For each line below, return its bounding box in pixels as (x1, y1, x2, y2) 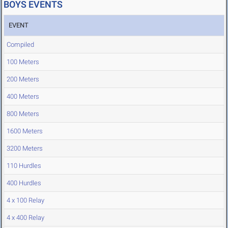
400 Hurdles (7, 179, 41, 187)
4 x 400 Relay (7, 214, 44, 222)
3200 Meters (7, 145, 43, 153)
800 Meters (7, 110, 39, 118)
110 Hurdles (7, 162, 41, 170)
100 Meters (7, 58, 39, 66)
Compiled (7, 41, 34, 49)
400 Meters (7, 93, 39, 101)
